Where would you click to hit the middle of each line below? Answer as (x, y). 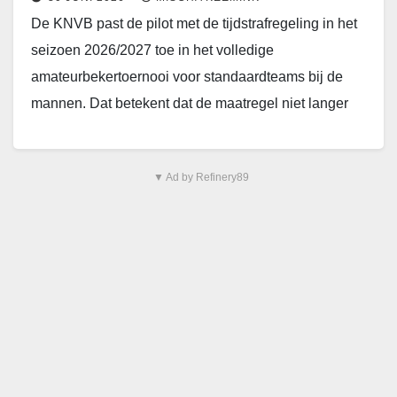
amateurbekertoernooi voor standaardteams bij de (187, 77)
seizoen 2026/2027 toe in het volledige (152, 51)
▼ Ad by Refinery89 (201, 178)
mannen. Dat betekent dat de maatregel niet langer (190, 104)
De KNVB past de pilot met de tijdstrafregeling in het (194, 24)
